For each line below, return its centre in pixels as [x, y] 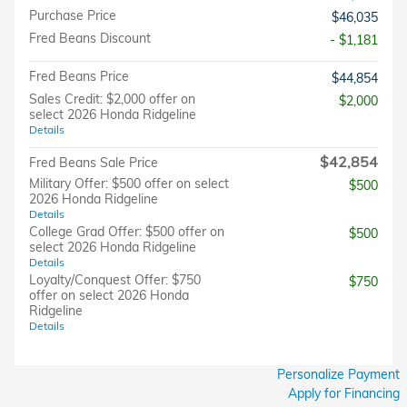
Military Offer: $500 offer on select [129, 183]
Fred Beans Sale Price [94, 162]
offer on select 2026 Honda [109, 295]
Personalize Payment [338, 374]
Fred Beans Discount [90, 38]
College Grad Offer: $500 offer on [127, 231]
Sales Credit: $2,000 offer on [112, 99]
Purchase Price [73, 15]
